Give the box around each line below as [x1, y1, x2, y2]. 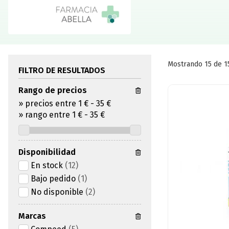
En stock [31, 161, 63, 171]
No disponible [31, 187, 83, 197]
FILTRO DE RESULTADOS [18, 65, 105, 76]
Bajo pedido [31, 174, 76, 184]
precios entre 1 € [23, 99, 90, 109]
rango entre [23, 110, 72, 120]
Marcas [18, 211, 46, 221]
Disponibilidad [18, 147, 76, 157]
